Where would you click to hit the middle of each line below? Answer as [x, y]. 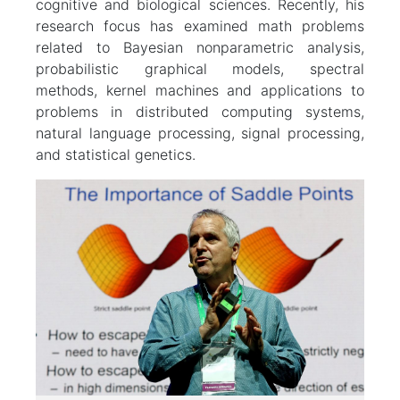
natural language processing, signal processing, [200, 133]
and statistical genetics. [116, 154]
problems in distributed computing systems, [200, 111]
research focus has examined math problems [200, 25]
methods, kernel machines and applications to [200, 90]
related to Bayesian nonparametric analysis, [200, 47]
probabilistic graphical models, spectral [200, 68]
